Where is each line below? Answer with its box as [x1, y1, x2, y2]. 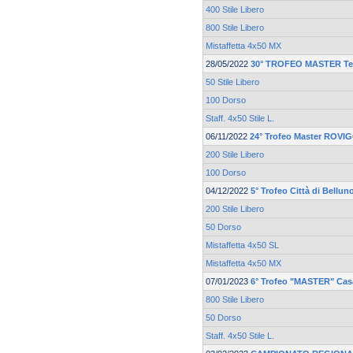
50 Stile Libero [206, 77, 259, 87]
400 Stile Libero [206, 5, 264, 15]
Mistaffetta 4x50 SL [206, 240, 279, 251]
